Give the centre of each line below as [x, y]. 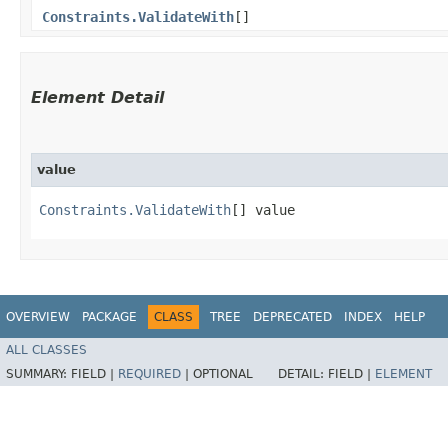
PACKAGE [109, 316]
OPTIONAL [223, 374]
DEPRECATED [292, 316]
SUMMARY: [38, 374]
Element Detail [97, 97]
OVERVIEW [38, 316]
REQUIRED [149, 374]
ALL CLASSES [46, 350]
